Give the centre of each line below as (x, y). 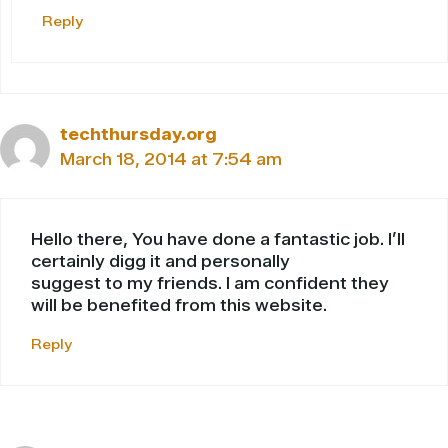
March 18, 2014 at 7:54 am (171, 160)
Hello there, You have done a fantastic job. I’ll (218, 240)
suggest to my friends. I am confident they (210, 284)
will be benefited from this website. (179, 306)
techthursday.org (138, 135)
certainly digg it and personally (160, 262)
